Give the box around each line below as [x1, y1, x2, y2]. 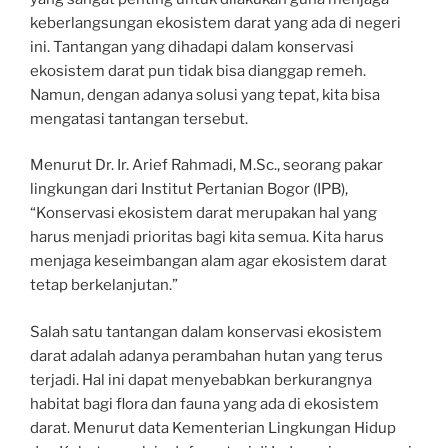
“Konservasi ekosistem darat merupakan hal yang [30, 204, 377, 223]
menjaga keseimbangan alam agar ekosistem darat [30, 252, 387, 271]
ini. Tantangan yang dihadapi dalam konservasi [30, 37, 354, 56]
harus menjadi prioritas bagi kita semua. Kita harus [30, 228, 384, 247]
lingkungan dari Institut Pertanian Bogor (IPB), [30, 180, 348, 199]
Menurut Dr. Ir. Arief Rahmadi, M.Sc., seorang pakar [30, 156, 383, 175]
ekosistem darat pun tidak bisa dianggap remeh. [30, 61, 366, 80]
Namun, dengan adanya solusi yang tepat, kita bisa [30, 85, 380, 104]
